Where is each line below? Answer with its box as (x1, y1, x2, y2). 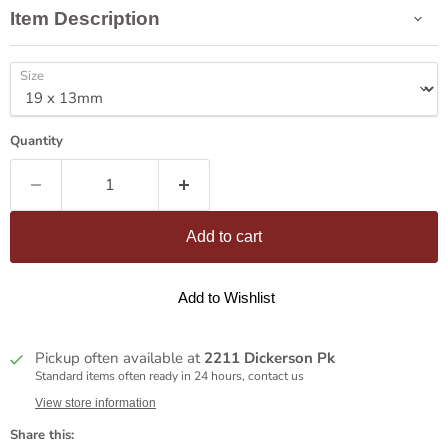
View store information (35, 396, 156, 410)
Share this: (10, 426, 74, 444)
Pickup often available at (35, 348, 204, 368)
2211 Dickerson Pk (204, 348, 335, 368)
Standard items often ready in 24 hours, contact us (35, 368, 304, 384)
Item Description (10, 8, 160, 29)
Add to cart (186, 228, 262, 245)
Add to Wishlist (177, 289, 275, 306)
